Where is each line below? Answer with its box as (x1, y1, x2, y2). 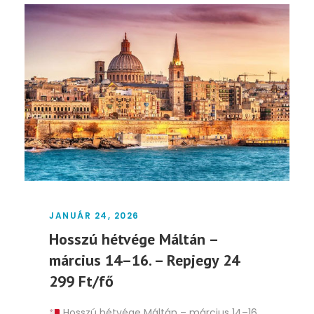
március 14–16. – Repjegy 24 (49, 250, 240, 271)
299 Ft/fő (49, 271, 114, 292)
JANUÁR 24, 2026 (49, 210, 139, 222)
